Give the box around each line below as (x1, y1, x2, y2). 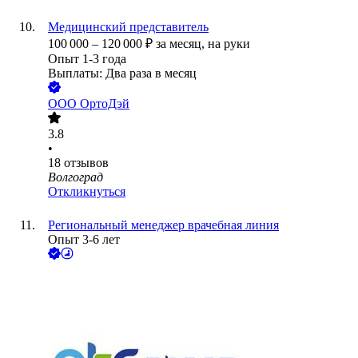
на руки (208, 37, 250, 51)
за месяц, (156, 37, 208, 51)
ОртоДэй (80, 97, 129, 111)
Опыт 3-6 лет (48, 233, 120, 247)
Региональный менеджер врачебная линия (48, 218, 279, 233)
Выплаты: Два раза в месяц (48, 66, 197, 81)
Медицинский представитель (48, 20, 209, 34)
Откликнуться (48, 185, 125, 199)
